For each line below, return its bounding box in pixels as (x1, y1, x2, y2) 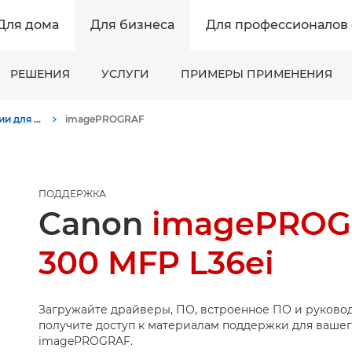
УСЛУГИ (101, 67, 149, 81)
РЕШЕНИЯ (9, 67, 70, 81)
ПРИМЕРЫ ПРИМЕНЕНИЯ (180, 67, 332, 81)
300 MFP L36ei (38, 244, 274, 282)
